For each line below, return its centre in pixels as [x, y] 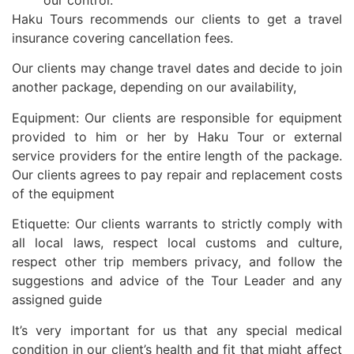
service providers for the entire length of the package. [177, 155]
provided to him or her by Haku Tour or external [177, 136]
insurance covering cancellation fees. [122, 38]
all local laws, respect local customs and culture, [177, 243]
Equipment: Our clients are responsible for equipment [177, 117]
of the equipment [63, 193]
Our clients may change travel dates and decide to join [177, 68]
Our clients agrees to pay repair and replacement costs [177, 174]
